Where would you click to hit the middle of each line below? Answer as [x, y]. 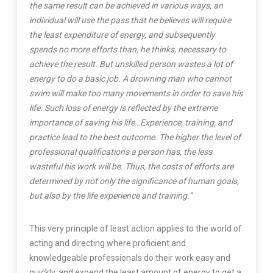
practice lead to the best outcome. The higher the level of [135, 137]
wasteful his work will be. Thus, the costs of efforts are [131, 166]
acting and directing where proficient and [107, 243]
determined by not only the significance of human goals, [134, 181]
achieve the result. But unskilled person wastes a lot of [131, 64]
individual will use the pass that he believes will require [130, 20]
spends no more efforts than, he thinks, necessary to [127, 49]
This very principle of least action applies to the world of [135, 228]
